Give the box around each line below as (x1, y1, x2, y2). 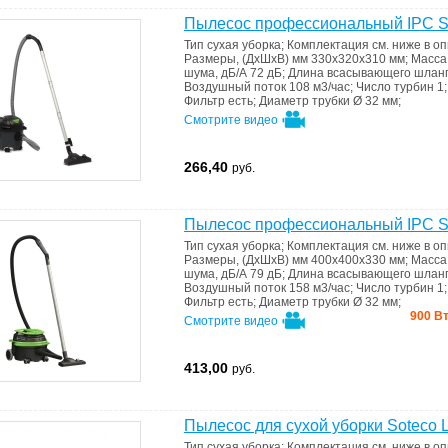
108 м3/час (289, 80, 350, 94)
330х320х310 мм (311, 52, 405, 66)
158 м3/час (289, 281, 350, 295)
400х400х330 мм (311, 253, 405, 267)
